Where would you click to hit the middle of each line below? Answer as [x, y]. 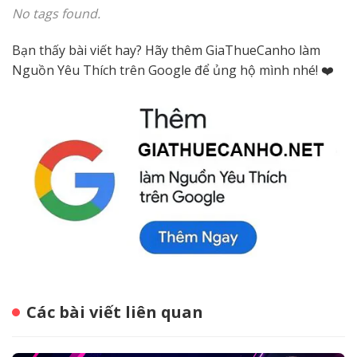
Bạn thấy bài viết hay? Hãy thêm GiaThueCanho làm [166, 50]
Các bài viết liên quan [115, 312]
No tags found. [56, 14]
